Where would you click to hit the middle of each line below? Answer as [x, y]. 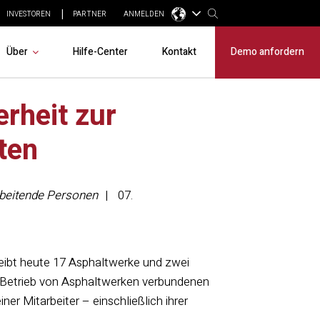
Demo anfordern [267, 52]
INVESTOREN [28, 14]
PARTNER [89, 14]
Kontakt [179, 52]
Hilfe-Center [100, 52]
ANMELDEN [144, 14]
